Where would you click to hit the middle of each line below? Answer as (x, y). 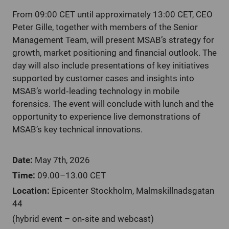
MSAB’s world (39, 91)
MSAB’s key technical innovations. (77, 129)
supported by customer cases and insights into (103, 78)
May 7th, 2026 (61, 160)
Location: (31, 191)
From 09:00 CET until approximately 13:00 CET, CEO (112, 14)
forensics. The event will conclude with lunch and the (113, 104)
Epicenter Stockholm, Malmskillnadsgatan (132, 191)
